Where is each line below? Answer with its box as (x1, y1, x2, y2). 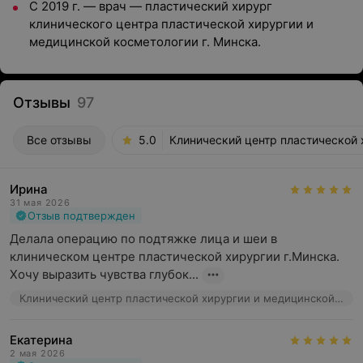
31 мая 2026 (10, 197, 70, 208)
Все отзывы (27, 133, 92, 147)
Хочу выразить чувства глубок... (10, 267, 199, 282)
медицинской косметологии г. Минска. (29, 34, 261, 49)
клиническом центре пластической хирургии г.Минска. (10, 249, 340, 264)
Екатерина (10, 332, 73, 348)
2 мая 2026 (10, 348, 66, 359)
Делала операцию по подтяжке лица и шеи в (10, 231, 277, 246)
